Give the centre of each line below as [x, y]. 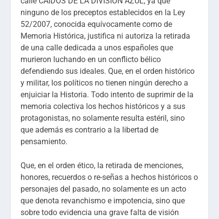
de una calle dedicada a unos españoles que [97, 47]
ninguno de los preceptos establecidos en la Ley [103, 12]
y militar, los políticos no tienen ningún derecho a [105, 83]
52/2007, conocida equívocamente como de [97, 24]
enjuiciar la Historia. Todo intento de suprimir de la [107, 94]
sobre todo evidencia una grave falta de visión [100, 213]
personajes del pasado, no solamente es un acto [104, 189]
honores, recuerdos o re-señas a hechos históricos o [109, 177]
